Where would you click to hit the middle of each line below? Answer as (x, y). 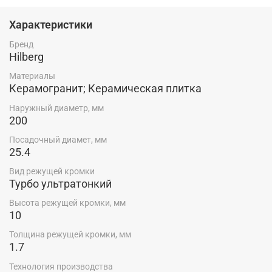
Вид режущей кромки (52, 172)
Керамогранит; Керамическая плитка (105, 89)
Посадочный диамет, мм (58, 139)
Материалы (32, 76)
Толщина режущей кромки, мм (70, 235)
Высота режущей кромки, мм (67, 203)
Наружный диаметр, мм (56, 108)
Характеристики (51, 25)
